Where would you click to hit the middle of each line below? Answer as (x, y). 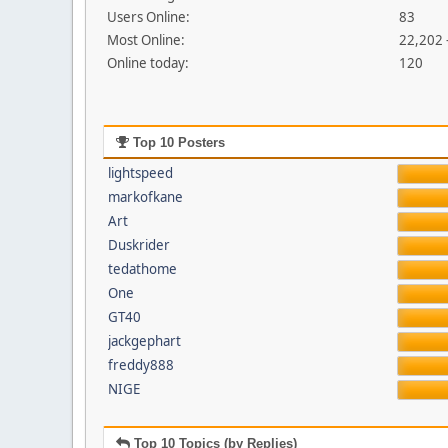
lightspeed (140, 173)
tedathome (142, 269)
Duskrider (138, 245)
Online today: (148, 63)
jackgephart (144, 341)
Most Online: (146, 40)
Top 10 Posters (176, 142)
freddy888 (140, 365)
